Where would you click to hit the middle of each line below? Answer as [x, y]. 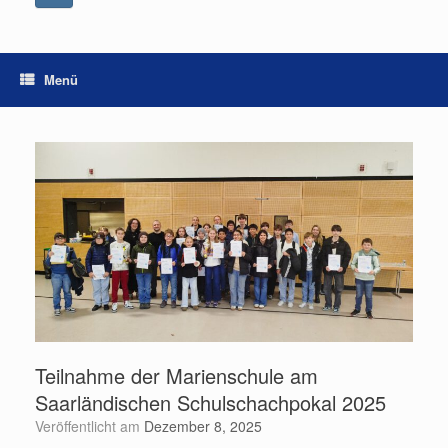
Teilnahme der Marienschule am [176, 375]
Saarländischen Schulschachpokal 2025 [210, 402]
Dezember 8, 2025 [203, 425]
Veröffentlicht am [93, 425]
